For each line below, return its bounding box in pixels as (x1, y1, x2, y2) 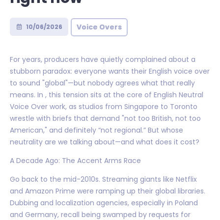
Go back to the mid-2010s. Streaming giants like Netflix (10, 174, 197, 184)
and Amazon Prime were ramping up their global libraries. (10, 186, 205, 196)
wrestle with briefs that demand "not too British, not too (10, 113, 201, 123)
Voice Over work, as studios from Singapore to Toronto (10, 101, 197, 111)
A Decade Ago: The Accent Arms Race (10, 155, 141, 165)
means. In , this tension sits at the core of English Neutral (10, 89, 203, 100)
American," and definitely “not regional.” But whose (10, 125, 183, 135)
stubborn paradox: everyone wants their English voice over (10, 66, 210, 76)
